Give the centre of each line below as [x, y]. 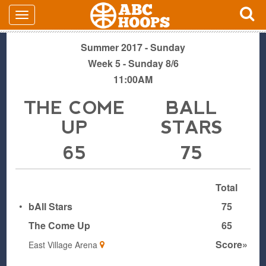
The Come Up [59, 225]
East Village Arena [64, 245]
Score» [231, 244]
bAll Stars [50, 206]
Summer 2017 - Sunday [133, 47]
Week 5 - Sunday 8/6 [133, 63]
